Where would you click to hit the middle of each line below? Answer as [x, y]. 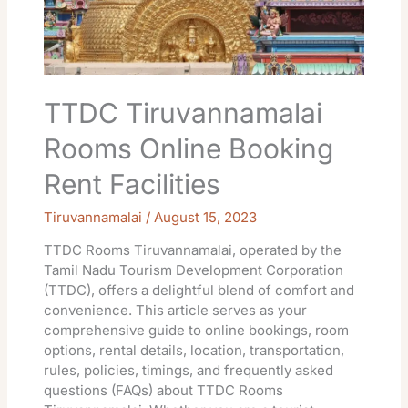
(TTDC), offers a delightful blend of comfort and [199, 290]
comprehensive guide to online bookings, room [197, 330]
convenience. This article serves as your [176, 310]
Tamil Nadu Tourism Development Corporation [194, 270]
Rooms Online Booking [189, 148]
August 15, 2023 [206, 217]
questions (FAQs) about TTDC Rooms [164, 390]
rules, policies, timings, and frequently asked [189, 370]
